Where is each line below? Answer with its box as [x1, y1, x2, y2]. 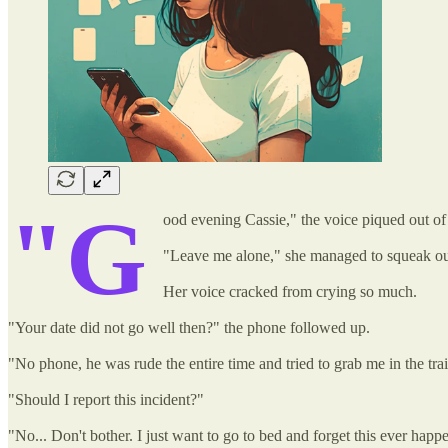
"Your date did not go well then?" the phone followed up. [8, 318, 370, 336]
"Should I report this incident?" [8, 390, 204, 408]
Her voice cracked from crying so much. [163, 282, 417, 300]
